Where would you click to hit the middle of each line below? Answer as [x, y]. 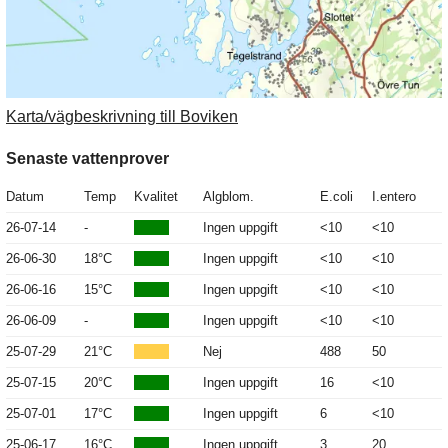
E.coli [336, 197]
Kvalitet [156, 197]
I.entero [394, 197]
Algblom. [228, 197]
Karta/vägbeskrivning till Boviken [122, 117]
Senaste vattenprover [87, 159]
